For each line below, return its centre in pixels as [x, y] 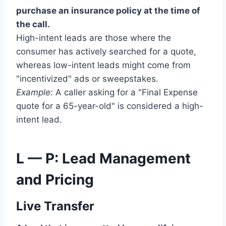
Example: [35, 93]
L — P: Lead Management [103, 159]
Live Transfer [55, 206]
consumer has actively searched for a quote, [106, 52]
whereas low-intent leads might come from [103, 65]
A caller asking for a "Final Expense [125, 93]
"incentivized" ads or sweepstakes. [87, 79]
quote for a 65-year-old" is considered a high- [110, 106]
